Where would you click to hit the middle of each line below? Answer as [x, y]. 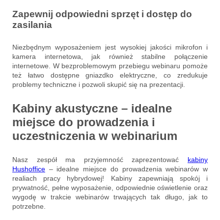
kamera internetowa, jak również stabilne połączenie [110, 57]
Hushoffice [29, 169]
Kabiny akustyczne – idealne [92, 109]
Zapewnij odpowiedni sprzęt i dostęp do [102, 14]
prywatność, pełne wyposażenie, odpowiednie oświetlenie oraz [110, 188]
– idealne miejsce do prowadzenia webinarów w [126, 169]
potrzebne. [29, 206]
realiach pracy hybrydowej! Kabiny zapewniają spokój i [110, 179]
